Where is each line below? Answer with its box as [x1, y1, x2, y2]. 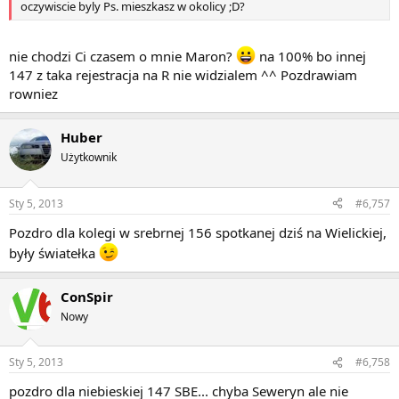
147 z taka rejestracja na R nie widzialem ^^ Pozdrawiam [9, 66, 357, 85]
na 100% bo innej [256, 47, 366, 66]
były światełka [9, 243, 99, 262]
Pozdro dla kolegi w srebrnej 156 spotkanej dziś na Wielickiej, [9, 223, 387, 241]
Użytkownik [61, 150, 117, 166]
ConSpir [61, 287, 113, 305]
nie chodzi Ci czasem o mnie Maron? [9, 47, 236, 66]
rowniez [9, 85, 58, 103]
